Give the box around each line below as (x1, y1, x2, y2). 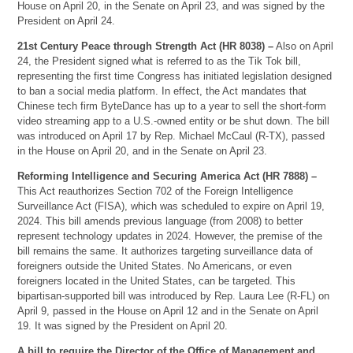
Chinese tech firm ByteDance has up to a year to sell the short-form (17, 99, 327, 112)
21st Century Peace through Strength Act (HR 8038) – (17, 39, 274, 52)
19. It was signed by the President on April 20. (17, 319, 229, 332)
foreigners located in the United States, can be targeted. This (17, 274, 296, 287)
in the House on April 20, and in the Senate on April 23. (17, 144, 268, 157)
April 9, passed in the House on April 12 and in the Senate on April (17, 304, 319, 317)
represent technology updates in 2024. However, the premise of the (17, 229, 323, 242)
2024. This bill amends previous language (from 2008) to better (17, 214, 303, 227)
